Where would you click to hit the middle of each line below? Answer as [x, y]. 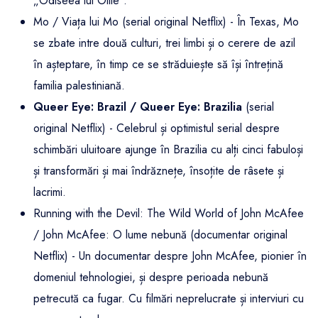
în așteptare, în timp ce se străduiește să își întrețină [158, 65]
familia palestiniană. [79, 86]
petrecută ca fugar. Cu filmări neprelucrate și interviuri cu [169, 299]
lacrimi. [50, 192]
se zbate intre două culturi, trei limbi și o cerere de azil [164, 43]
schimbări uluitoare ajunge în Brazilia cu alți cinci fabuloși [168, 150]
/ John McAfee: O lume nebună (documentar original [160, 235]
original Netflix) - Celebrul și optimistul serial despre [157, 128]
